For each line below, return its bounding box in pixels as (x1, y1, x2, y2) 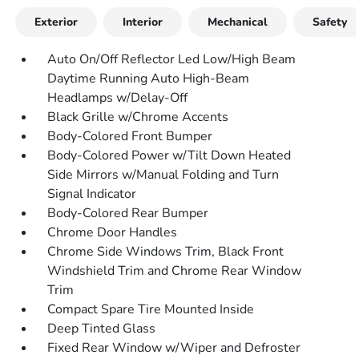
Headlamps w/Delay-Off (47, 89, 188, 107)
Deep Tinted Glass (47, 320, 156, 337)
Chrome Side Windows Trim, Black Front (47, 243, 284, 260)
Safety (313, 14, 348, 30)
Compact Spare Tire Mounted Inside (47, 301, 255, 318)
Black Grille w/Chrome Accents (47, 108, 229, 126)
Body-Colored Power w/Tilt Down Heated (47, 147, 292, 164)
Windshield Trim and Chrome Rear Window (47, 262, 302, 280)
